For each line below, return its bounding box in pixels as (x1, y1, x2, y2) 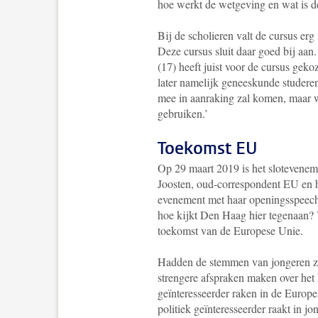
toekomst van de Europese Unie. (158, 223, 303, 238)
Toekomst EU (158, 137, 258, 160)
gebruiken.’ (158, 106, 208, 121)
